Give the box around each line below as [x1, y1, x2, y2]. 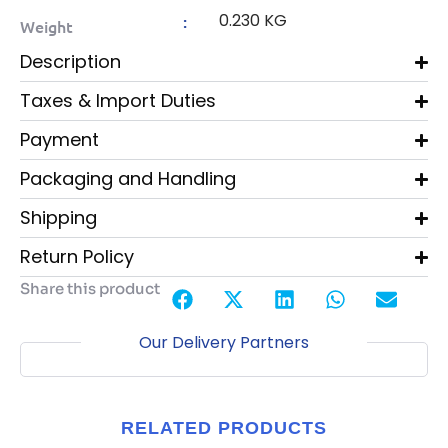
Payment [20, 127, 99, 153]
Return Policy [20, 244, 134, 270]
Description [20, 49, 121, 75]
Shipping [20, 205, 97, 231]
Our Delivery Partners [139, 331, 309, 355]
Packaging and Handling [20, 166, 236, 192]
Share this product [20, 279, 160, 299]
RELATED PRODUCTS [121, 418, 327, 439]
